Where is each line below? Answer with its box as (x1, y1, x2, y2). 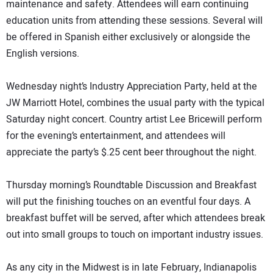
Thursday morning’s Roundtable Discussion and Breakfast (6, 178, 257, 193)
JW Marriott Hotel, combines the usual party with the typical (6, 96, 264, 111)
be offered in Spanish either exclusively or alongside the (6, 30, 250, 45)
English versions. (6, 46, 79, 62)
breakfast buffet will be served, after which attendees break (6, 211, 265, 226)
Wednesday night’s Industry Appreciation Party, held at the (6, 79, 257, 94)
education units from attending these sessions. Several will (6, 13, 263, 29)
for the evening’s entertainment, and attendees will (6, 129, 225, 144)
